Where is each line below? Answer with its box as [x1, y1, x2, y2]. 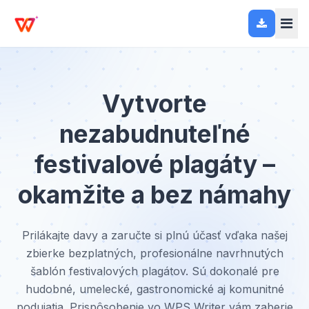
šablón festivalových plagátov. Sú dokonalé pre [30, 264, 279, 278]
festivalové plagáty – [34, 150, 275, 179]
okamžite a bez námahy [18, 180, 291, 209]
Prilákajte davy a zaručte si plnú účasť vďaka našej [21, 228, 288, 242]
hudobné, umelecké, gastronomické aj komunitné [25, 282, 284, 296]
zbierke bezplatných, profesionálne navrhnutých [26, 246, 283, 260]
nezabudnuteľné [59, 119, 250, 148]
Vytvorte [102, 89, 207, 118]
